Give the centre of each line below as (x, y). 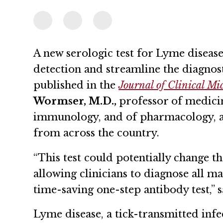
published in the (76, 85)
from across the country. (98, 133)
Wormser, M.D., (76, 101)
